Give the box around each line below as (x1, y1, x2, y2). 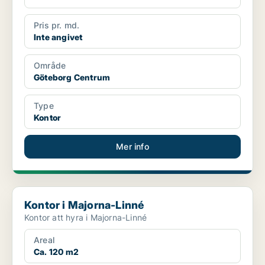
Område (34, 60, 66, 71)
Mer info (116, 141, 149, 152)
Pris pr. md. (34, 20, 80, 31)
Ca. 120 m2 (34, 247, 79, 257)
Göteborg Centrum (34, 72, 111, 83)
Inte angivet (34, 32, 83, 43)
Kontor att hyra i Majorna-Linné (24, 212, 147, 223)
